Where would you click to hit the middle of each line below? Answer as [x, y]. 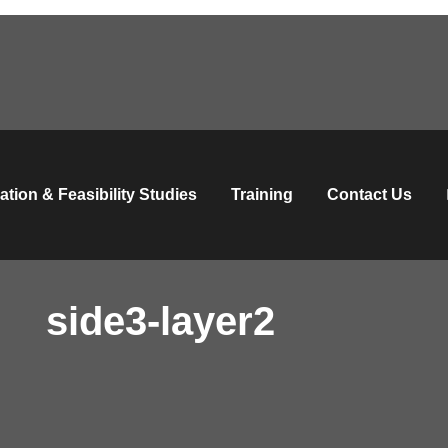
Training [262, 194]
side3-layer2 [160, 321]
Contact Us [369, 194]
